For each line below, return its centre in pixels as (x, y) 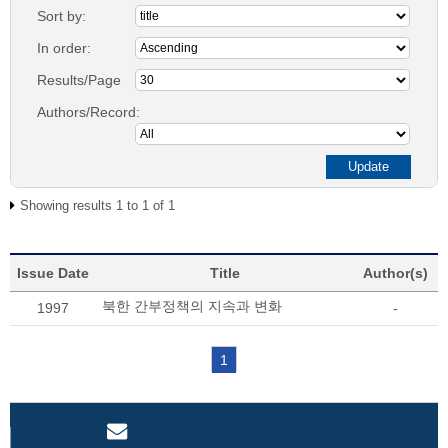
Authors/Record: (88, 112)
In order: (64, 48)
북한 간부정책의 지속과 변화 (192, 306)
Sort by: (61, 16)
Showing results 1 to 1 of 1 (97, 205)
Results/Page (79, 80)
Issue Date (53, 273)
